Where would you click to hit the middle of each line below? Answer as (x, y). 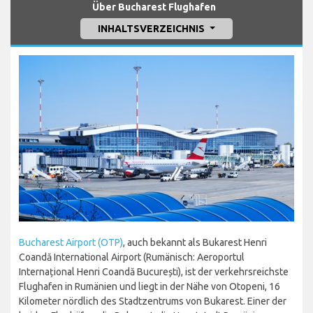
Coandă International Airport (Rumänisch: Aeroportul (132, 257)
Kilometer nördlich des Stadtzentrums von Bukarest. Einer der (153, 301)
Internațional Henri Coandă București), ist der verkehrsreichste (154, 271)
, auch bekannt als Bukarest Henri (195, 242)
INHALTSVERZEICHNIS (153, 28)
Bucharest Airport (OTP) (71, 242)
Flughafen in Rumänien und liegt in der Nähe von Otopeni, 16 (150, 286)
